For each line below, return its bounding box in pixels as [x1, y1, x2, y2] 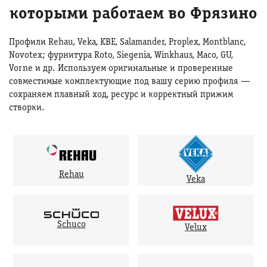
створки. [9, 104, 45, 112]
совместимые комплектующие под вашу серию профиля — [9, 77, 250, 86]
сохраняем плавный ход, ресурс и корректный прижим [9, 91, 233, 99]
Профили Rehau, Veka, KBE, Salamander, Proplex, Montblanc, [9, 38, 246, 46]
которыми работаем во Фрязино [10, 7, 257, 22]
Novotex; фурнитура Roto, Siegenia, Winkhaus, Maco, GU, [9, 51, 233, 60]
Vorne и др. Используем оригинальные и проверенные [9, 64, 233, 73]
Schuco [57, 221, 86, 229]
